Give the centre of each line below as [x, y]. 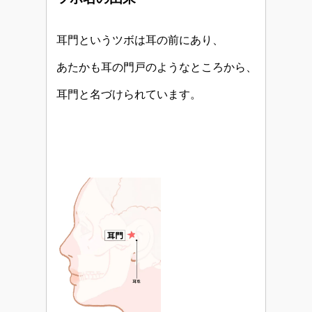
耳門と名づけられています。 [129, 94]
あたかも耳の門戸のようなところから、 [157, 67]
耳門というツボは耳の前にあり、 [140, 40]
